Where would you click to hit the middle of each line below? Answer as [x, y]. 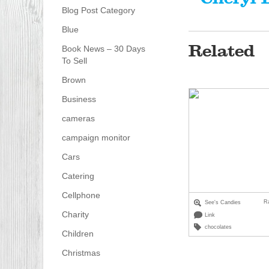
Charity [75, 215]
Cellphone [81, 195]
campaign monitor [96, 138]
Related [221, 51]
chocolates [219, 227]
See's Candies [223, 202]
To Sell [74, 61]
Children [77, 234]
